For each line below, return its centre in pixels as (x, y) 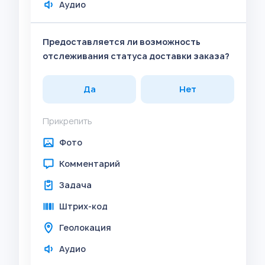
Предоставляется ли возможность (122, 42)
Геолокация (85, 227)
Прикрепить (67, 121)
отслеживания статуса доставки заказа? (136, 56)
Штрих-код (83, 206)
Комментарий (90, 164)
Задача (75, 185)
